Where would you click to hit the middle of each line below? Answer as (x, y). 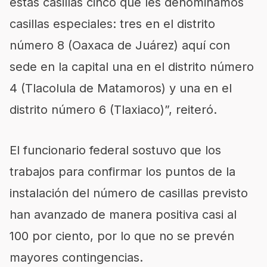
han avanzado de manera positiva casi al (123, 215)
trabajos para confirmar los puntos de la (122, 172)
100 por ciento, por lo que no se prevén (122, 236)
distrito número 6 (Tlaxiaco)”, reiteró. (113, 110)
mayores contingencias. (76, 257)
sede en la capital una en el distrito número (132, 67)
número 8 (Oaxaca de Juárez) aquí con (120, 45)
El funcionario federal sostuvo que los (115, 150)
